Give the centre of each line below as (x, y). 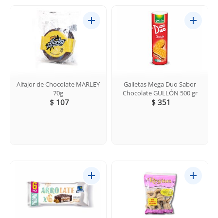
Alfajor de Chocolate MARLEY (58, 84)
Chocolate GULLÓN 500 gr (160, 93)
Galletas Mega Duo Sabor (160, 84)
